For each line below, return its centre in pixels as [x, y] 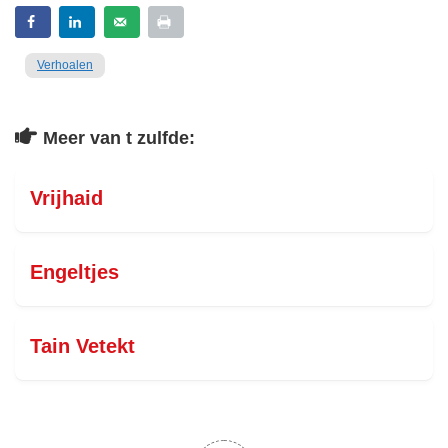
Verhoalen [65, 65]
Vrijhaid [66, 198]
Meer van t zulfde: [119, 138]
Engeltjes [74, 272]
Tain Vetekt [82, 346]
